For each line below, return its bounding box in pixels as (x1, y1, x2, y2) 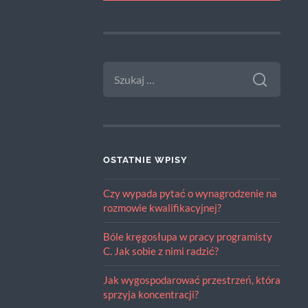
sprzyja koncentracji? (102, 288, 199, 301)
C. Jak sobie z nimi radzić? (102, 245, 219, 258)
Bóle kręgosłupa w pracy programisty (102, 230, 272, 243)
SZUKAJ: (102, 61, 142, 73)
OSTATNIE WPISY (102, 155, 188, 166)
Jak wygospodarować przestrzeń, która (102, 274, 280, 287)
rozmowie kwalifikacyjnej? (102, 201, 221, 214)
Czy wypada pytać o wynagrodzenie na (102, 187, 277, 200)
